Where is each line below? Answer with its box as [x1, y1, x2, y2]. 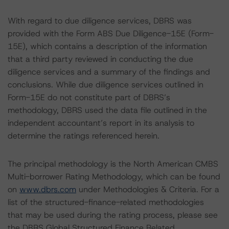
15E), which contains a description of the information [8, 41, 207, 52]
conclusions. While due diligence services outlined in [8, 79, 203, 90]
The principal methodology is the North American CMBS [8, 158, 218, 169]
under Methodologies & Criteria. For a [76, 184, 219, 195]
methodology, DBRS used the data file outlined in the [8, 105, 207, 116]
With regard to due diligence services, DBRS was [8, 15, 192, 26]
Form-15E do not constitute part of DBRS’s [8, 92, 170, 103]
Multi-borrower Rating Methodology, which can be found [8, 171, 220, 182]
